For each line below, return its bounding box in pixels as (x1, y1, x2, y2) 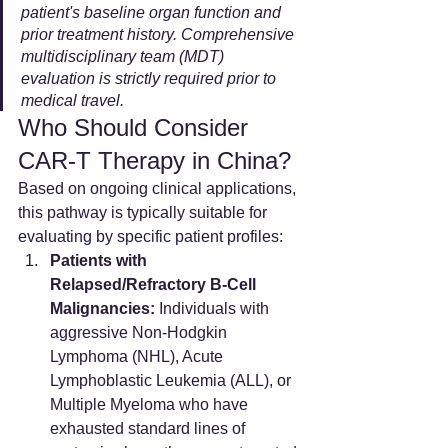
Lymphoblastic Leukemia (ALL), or (50, 372, 295, 390)
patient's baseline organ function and (21, 4, 285, 22)
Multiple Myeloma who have (50, 396, 252, 414)
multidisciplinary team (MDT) (21, 48, 228, 66)
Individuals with (155, 300, 273, 318)
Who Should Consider (18, 114, 255, 142)
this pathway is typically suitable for (18, 204, 271, 222)
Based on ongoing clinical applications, (18, 180, 300, 198)
